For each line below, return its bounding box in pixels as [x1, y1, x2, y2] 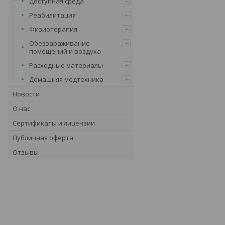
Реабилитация [29, 10, 76, 20]
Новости [13, 89, 40, 98]
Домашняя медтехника [29, 74, 103, 84]
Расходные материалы [29, 60, 103, 70]
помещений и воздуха [29, 46, 101, 56]
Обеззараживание [29, 38, 90, 48]
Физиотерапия [29, 24, 77, 34]
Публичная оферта [13, 133, 73, 142]
